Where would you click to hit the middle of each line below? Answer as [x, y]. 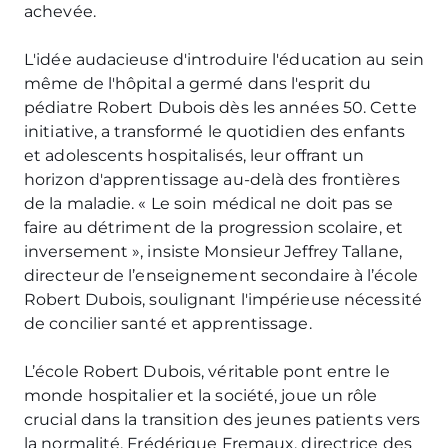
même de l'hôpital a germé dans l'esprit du [198, 83]
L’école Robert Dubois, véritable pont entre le [207, 371]
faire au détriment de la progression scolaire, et [213, 227]
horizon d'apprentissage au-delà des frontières [212, 179]
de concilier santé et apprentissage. [168, 323]
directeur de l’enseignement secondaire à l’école [221, 275]
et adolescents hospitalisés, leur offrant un [194, 155]
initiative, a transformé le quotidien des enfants [214, 131]
